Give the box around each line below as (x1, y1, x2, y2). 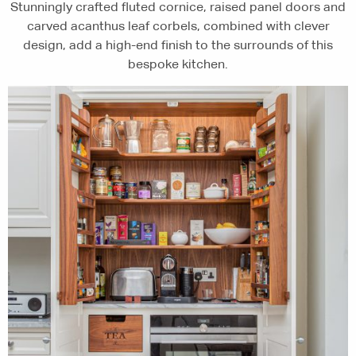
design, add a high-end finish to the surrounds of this (23, 37, 333, 53)
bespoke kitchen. (128, 56, 228, 72)
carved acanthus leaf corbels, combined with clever (26, 18, 330, 34)
